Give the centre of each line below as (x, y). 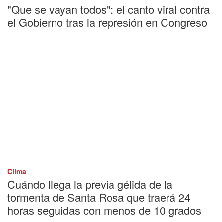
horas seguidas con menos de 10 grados (104, 210)
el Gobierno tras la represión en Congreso (107, 22)
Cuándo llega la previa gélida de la (90, 184)
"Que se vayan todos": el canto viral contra (109, 9)
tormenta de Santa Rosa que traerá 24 (99, 197)
